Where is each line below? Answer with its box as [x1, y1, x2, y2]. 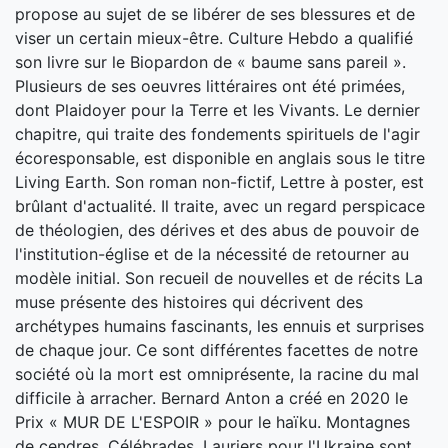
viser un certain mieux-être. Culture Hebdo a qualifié [15, 28, 413, 48]
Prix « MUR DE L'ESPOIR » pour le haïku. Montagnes [15, 412, 410, 432]
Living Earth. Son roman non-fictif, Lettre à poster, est [15, 172, 424, 192]
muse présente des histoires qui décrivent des [15, 292, 363, 312]
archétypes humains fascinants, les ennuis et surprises [15, 316, 424, 336]
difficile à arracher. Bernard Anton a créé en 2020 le [15, 388, 408, 408]
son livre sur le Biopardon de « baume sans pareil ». [15, 52, 406, 72]
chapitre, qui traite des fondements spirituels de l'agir [15, 124, 420, 144]
